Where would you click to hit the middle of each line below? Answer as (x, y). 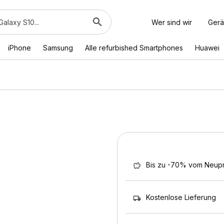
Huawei (207, 48)
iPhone (19, 48)
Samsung (58, 48)
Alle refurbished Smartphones (134, 48)
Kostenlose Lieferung (181, 197)
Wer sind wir (172, 22)
